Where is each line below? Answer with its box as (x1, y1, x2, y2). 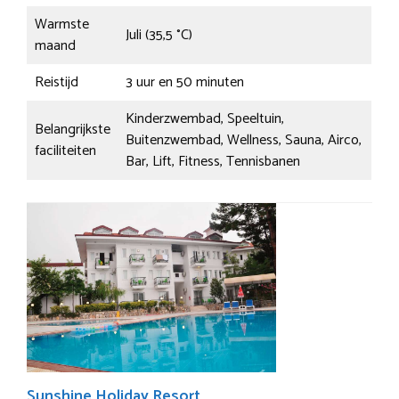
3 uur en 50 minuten (126, 69, 244, 94)
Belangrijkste (35, 117, 110, 142)
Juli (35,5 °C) (126, 22, 192, 47)
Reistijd (35, 69, 78, 94)
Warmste (35, 12, 89, 37)
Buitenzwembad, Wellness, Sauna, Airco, (126, 127, 362, 152)
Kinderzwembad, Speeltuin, (126, 106, 284, 131)
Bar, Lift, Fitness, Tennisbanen (126, 149, 300, 174)
